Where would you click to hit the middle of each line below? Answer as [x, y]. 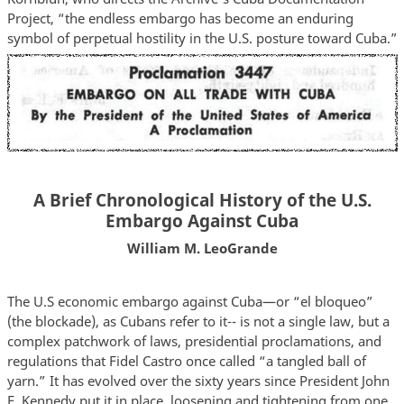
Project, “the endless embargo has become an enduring [180, 18]
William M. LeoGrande [202, 248]
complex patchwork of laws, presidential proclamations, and [194, 340]
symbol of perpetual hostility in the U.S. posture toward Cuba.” [202, 37]
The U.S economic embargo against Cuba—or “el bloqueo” [190, 301]
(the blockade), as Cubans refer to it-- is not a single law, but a [198, 321]
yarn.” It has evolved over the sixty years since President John [198, 380]
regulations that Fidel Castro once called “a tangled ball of [186, 360]
